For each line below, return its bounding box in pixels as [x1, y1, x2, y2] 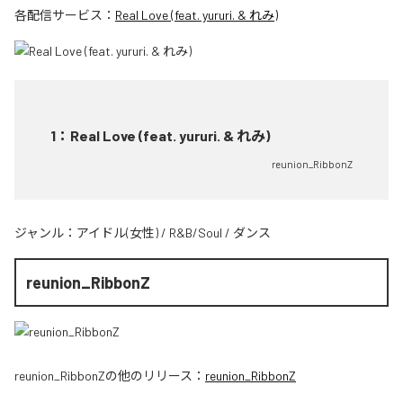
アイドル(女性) [76, 224, 158, 240]
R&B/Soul [169, 224, 222, 240]
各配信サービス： [14, 6, 115, 22]
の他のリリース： [105, 367, 205, 383]
